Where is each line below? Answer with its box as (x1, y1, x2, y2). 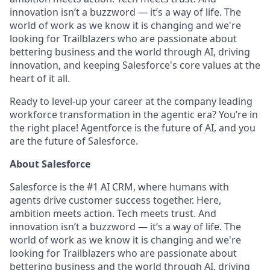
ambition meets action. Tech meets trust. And (10, 207, 216, 220)
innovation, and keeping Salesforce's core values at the (10, 58, 260, 72)
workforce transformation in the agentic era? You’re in (10, 108, 258, 121)
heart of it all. (10, 72, 70, 85)
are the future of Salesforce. (10, 134, 138, 148)
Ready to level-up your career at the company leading (10, 95, 253, 108)
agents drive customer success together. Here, (10, 193, 221, 207)
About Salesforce (10, 157, 90, 171)
